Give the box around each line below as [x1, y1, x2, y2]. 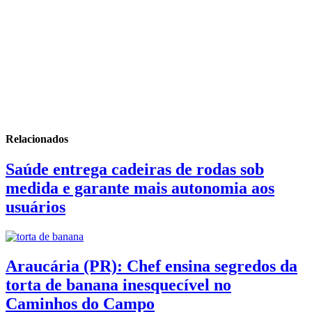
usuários [6, 198, 65, 217]
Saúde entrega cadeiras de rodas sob [6, 160, 264, 179]
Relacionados [6, 133, 68, 146]
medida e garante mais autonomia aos [6, 179, 274, 198]
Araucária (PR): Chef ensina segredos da [6, 257, 297, 276]
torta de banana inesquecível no [6, 276, 231, 295]
